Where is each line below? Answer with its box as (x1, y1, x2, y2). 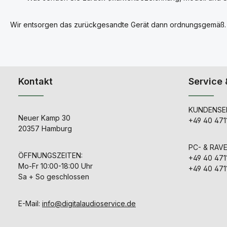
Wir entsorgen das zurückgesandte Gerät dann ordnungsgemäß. (10, 20, 226, 29)
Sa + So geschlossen (18, 172, 89, 181)
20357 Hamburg (18, 124, 72, 133)
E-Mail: (18, 199, 42, 208)
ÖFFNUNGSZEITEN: (18, 151, 83, 160)
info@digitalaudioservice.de (42, 199, 136, 208)
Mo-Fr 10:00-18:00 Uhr (18, 162, 93, 170)
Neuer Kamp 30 (18, 113, 70, 122)
